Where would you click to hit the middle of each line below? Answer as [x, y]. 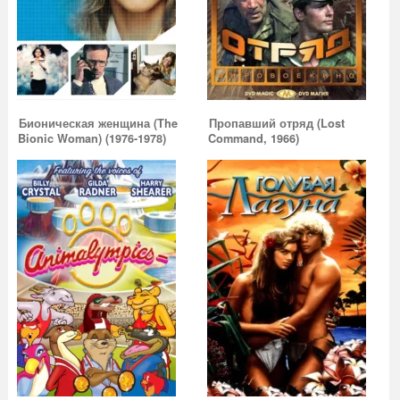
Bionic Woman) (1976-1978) [92, 139]
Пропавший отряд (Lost [277, 124]
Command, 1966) [254, 139]
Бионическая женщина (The [98, 124]
